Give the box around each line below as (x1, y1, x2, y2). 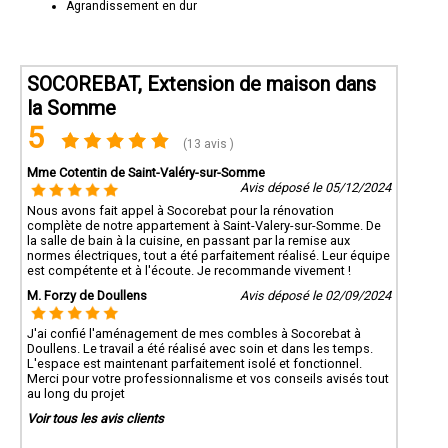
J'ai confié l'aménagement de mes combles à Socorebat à (27, 326, 361, 342)
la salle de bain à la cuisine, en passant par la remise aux (27, 233, 350, 249)
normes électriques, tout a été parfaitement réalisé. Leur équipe (27, 248, 390, 264)
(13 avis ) (180, 137, 235, 152)
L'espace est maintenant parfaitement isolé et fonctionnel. (27, 356, 362, 372)
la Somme (27, 96, 116, 121)
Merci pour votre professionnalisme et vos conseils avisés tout (27, 371, 389, 387)
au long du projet (27, 386, 125, 402)
